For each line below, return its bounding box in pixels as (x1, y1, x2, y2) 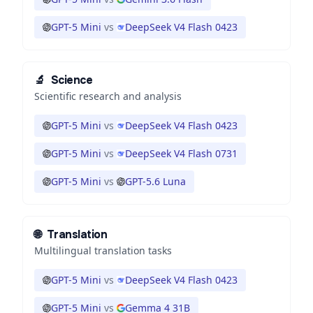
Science (50, 73, 93, 87)
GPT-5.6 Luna (125, 175, 186, 188)
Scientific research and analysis (34, 89, 182, 103)
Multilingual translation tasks (34, 244, 172, 257)
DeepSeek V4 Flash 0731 (125, 147, 238, 160)
